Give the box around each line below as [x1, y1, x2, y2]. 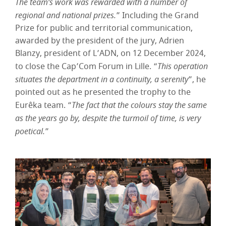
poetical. [15, 126, 45, 137]
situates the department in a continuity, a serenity [15, 74, 188, 85]
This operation [157, 61, 208, 72]
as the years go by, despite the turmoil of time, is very [15, 112, 201, 124]
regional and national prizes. [15, 10, 116, 21]
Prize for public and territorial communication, [15, 22, 193, 35]
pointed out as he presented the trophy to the [15, 86, 191, 99]
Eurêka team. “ [15, 99, 72, 112]
